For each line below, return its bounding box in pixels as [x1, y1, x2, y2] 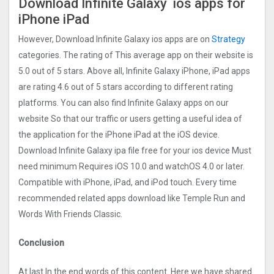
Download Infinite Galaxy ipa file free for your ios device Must [18, 146, 251, 156]
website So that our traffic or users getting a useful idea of [18, 114, 242, 124]
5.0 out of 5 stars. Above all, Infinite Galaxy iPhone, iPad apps [18, 66, 250, 76]
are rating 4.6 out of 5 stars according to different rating [18, 82, 233, 92]
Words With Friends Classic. [18, 209, 122, 220]
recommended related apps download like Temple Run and [18, 193, 245, 204]
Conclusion [18, 238, 64, 248]
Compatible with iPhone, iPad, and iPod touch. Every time [18, 177, 237, 188]
